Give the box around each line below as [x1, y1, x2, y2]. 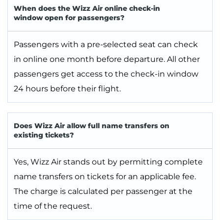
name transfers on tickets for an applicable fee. [14, 172, 196, 182]
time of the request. [14, 201, 92, 211]
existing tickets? [14, 131, 74, 140]
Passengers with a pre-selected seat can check [14, 40, 198, 50]
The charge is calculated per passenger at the [14, 187, 192, 196]
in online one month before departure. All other [14, 55, 200, 64]
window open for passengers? [14, 13, 124, 23]
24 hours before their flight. [14, 84, 121, 94]
